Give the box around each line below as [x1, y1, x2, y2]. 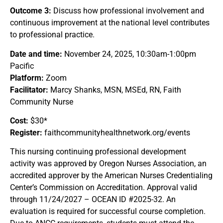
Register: [10, 127, 42, 137]
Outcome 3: [10, 6, 51, 16]
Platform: [10, 73, 44, 83]
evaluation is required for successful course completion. [10, 207, 206, 217]
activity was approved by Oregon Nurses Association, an [10, 159, 207, 169]
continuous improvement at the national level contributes [10, 18, 210, 28]
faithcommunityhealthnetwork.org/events [42, 127, 190, 137]
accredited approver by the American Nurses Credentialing [10, 171, 213, 181]
